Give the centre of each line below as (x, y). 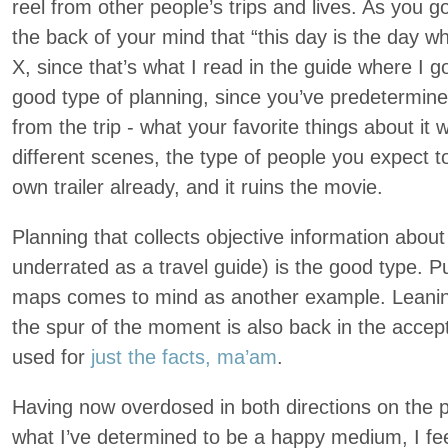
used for (51, 357)
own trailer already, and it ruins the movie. (197, 187)
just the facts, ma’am (184, 357)
